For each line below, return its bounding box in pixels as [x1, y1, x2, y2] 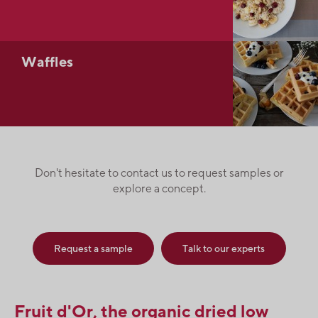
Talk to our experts [182, 241, 265, 254]
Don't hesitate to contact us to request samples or [34, 165, 284, 180]
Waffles [21, 52, 73, 70]
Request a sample [53, 241, 133, 254]
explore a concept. [112, 181, 206, 195]
